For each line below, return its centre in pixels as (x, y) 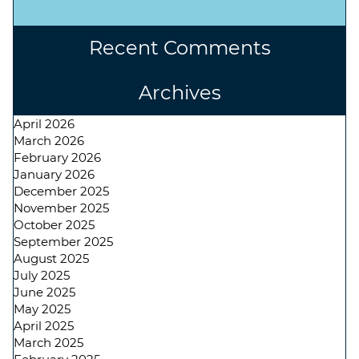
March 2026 (49, 141)
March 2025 (48, 343)
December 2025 (61, 191)
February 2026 (57, 157)
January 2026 (54, 174)
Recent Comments (179, 48)
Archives (179, 93)
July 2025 (42, 275)
